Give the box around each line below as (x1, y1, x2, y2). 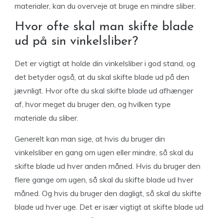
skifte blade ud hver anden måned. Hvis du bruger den (15, 161, 200, 171)
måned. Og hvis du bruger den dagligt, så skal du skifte (15, 188, 201, 198)
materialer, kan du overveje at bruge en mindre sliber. (15, 1, 196, 11)
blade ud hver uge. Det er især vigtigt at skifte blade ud (15, 202, 203, 212)
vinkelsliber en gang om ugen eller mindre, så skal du (15, 147, 193, 157)
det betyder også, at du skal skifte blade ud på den (15, 72, 189, 82)
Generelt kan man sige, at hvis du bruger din (15, 134, 165, 144)
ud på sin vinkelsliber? (15, 35, 138, 48)
